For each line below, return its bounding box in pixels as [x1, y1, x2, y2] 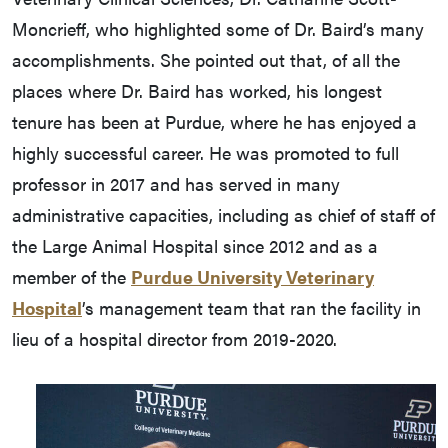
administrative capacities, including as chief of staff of [12, 202, 435, 228]
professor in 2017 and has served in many [12, 171, 340, 197]
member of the [12, 264, 131, 290]
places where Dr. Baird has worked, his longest [12, 78, 382, 104]
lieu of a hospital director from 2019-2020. [12, 326, 337, 352]
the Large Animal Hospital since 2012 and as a [12, 233, 378, 259]
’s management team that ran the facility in [82, 295, 421, 321]
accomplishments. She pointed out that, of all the [12, 47, 400, 73]
